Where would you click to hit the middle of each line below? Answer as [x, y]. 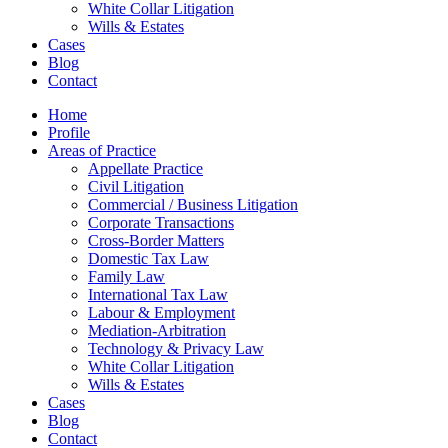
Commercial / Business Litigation [193, 204]
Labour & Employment [161, 312]
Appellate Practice [145, 168]
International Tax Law [158, 294]
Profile [69, 132]
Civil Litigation [136, 186]
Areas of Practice [102, 150]
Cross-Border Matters [156, 240]
